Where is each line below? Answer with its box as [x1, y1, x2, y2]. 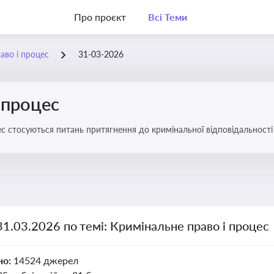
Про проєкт [74, 11, 126, 23]
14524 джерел [13, 254, 78, 266]
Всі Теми [147, 11, 187, 23]
